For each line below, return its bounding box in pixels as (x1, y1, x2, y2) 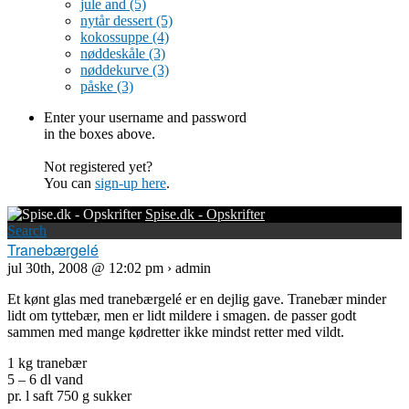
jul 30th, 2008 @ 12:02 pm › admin (7, 260, 211, 276)
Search (7, 223, 47, 238)
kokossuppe (80, 29, 152, 45)
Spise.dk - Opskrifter (145, 206, 265, 222)
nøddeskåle (80, 46, 149, 61)
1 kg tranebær (7, 355, 87, 371)
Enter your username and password (44, 110, 246, 125)
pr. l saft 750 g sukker (7, 388, 131, 404)
